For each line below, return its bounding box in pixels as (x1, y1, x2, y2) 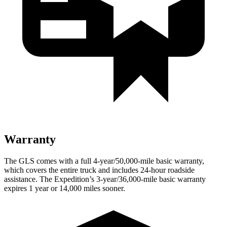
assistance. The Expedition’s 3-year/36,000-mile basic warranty (4, 174, 206, 183)
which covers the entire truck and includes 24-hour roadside (4, 165, 195, 174)
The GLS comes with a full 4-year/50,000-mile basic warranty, (4, 156, 204, 165)
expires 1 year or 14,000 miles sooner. (4, 183, 125, 193)
